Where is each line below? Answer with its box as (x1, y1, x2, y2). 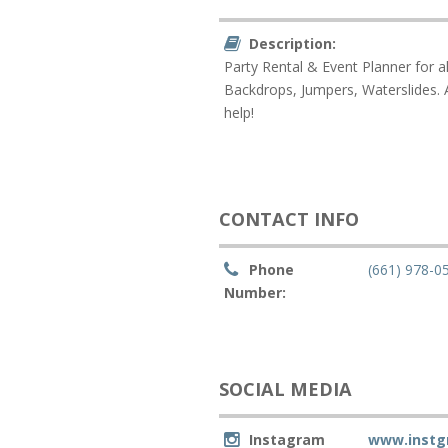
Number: (224, 282, 287, 302)
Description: (249, 33, 337, 53)
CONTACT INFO (219, 206, 360, 231)
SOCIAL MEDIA (219, 376, 353, 401)
